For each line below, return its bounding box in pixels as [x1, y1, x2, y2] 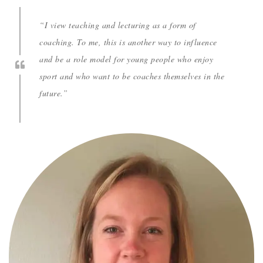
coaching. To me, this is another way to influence [39, 36, 217, 48]
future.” [39, 87, 68, 99]
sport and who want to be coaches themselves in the [39, 70, 225, 82]
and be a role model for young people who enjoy [39, 53, 214, 65]
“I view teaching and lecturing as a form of [39, 19, 196, 31]
